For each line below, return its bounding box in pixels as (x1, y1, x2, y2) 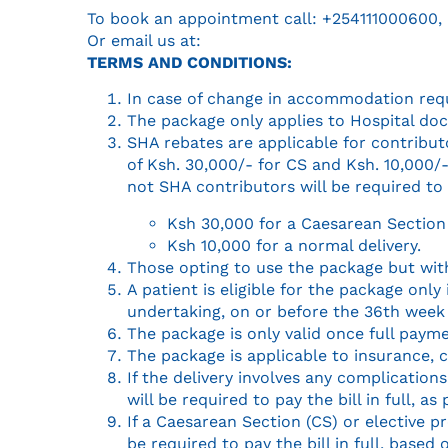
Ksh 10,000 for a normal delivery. (167, 235, 421, 255)
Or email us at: (87, 30, 201, 50)
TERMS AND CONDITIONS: (87, 52, 292, 72)
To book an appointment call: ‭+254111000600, (87, 8, 442, 28)
